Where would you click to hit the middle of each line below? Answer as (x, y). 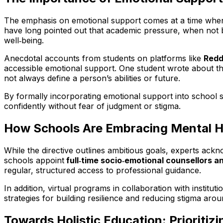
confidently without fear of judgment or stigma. (92, 106)
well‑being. (24, 40)
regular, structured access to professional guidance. (103, 170)
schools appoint (34, 160)
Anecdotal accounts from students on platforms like (104, 58)
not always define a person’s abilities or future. (92, 78)
